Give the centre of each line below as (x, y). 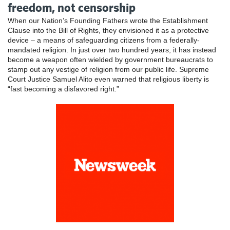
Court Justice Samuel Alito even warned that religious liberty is (108, 79)
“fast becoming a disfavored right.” (63, 89)
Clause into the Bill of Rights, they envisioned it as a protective (108, 31)
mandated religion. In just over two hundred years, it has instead (112, 50)
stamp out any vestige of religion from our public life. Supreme (108, 70)
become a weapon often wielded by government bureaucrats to (110, 60)
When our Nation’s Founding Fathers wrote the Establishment (108, 21)
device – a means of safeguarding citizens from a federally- (104, 40)
